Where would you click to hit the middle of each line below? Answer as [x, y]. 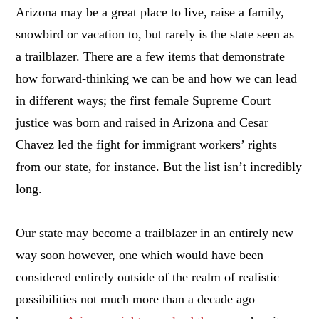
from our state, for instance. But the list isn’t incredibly [159, 166]
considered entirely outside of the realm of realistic [148, 277]
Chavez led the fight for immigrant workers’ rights [147, 144]
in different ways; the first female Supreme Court [143, 100]
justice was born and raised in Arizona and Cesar [142, 122]
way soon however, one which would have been [140, 255]
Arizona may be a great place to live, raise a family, [150, 12]
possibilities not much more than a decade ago [136, 299]
